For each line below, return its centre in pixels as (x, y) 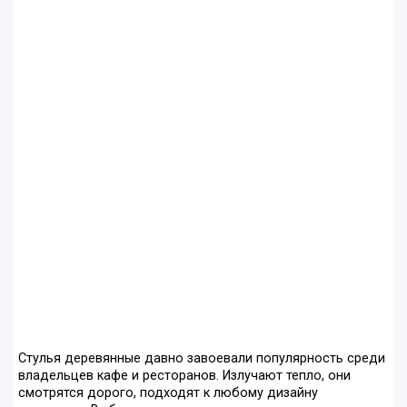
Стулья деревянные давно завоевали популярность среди (202, 359)
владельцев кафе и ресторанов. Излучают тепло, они (184, 376)
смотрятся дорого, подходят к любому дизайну (168, 393)
